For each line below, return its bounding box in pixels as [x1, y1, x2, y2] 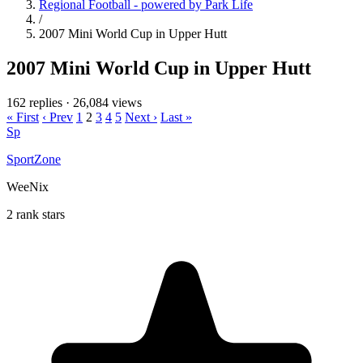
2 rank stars [6, 207, 65, 221]
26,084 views [73, 95, 142, 109]
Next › [125, 109, 157, 124]
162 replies [6, 95, 62, 109]
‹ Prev [42, 109, 73, 124]
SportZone [6, 152, 61, 166]
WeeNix [6, 179, 49, 194]
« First [6, 109, 39, 124]
